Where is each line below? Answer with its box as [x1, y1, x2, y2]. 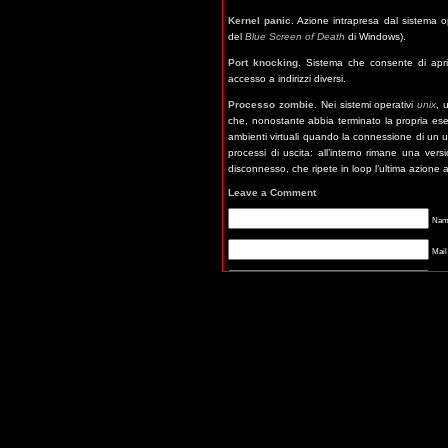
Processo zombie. [228, 99, 317, 110]
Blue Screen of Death [245, 31, 345, 42]
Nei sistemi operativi [316, 99, 418, 110]
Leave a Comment [228, 187, 316, 198]
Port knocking [228, 57, 299, 68]
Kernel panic [228, 15, 292, 26]
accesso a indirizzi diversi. [228, 73, 346, 84]
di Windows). [345, 31, 406, 42]
